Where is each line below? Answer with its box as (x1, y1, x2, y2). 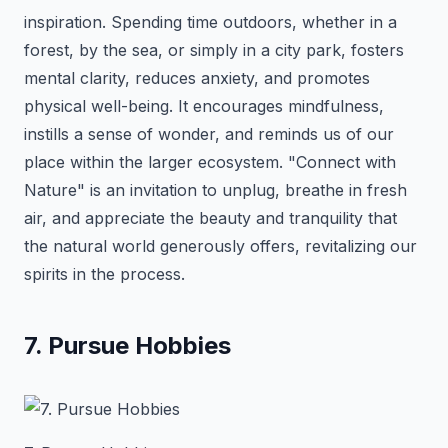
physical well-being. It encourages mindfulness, (24, 96, 384, 116)
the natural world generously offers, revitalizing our (24, 236, 417, 256)
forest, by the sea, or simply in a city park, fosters (24, 40, 404, 60)
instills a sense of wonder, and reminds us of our (24, 124, 394, 144)
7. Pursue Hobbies (24, 331, 231, 360)
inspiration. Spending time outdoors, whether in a (24, 12, 397, 32)
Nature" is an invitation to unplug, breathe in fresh (24, 180, 407, 200)
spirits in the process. (24, 264, 185, 284)
